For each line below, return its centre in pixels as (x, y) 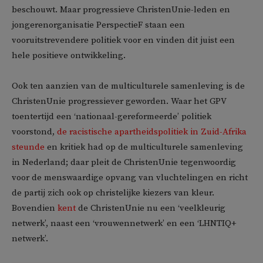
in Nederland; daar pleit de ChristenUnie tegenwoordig (124, 162)
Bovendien (35, 208)
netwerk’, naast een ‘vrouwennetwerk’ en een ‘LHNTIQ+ (124, 223)
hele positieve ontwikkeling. (69, 55)
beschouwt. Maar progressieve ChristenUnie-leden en (121, 9)
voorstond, (34, 131)
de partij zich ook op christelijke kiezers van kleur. (113, 193)
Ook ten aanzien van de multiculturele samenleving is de (128, 86)
